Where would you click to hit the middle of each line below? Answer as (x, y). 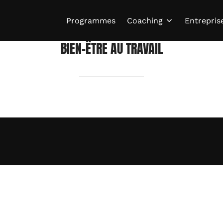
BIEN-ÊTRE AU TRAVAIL (111, 48)
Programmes (91, 20)
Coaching (145, 20)
